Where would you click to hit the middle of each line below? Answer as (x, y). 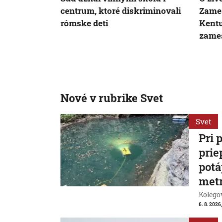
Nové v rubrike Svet (112, 98)
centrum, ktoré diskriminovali (121, 10)
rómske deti (84, 23)
